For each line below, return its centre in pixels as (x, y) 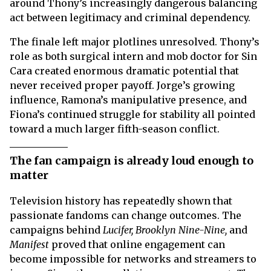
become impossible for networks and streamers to (133, 259)
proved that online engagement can (138, 245)
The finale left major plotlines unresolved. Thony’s (135, 42)
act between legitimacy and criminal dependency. (130, 18)
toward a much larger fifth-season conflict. (115, 129)
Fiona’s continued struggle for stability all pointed (132, 115)
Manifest (31, 245)
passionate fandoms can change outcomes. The (126, 216)
